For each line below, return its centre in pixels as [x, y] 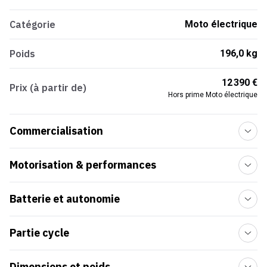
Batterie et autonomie [65, 199]
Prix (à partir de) [48, 88]
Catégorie [32, 25]
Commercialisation [56, 131]
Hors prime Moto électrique [212, 95]
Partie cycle [39, 233]
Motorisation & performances [83, 165]
